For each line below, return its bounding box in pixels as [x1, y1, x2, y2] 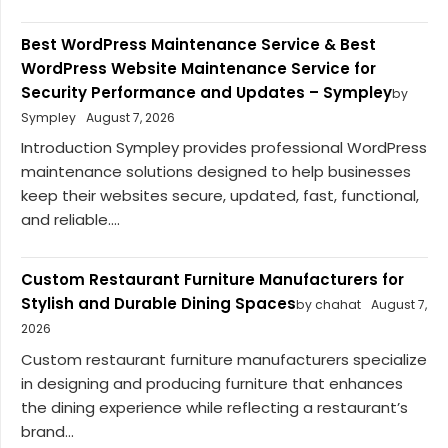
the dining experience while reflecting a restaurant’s [21, 396, 408, 418]
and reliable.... [21, 209, 120, 231]
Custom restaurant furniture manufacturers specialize [21, 348, 427, 370]
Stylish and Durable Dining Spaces [21, 293, 296, 315]
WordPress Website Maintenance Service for [21, 57, 376, 79]
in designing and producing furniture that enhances [21, 372, 403, 394]
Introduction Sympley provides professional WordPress [21, 137, 427, 159]
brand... [21, 420, 74, 442]
